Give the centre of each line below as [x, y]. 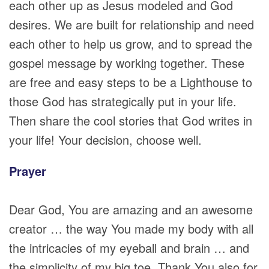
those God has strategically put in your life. [123, 101]
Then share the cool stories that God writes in [131, 120]
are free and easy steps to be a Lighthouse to [131, 82]
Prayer [28, 171]
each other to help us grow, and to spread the [131, 44]
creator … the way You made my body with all [131, 228]
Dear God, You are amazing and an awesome [131, 209]
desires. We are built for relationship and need [131, 24]
